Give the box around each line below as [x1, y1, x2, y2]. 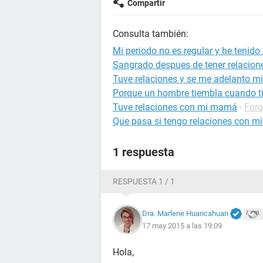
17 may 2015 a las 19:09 [142, 221, 222, 231]
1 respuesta [113, 145, 174, 159]
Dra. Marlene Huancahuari [142, 208, 228, 218]
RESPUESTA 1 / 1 [113, 177, 175, 186]
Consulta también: [113, 28, 188, 39]
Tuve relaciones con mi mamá [113, 102, 237, 113]
